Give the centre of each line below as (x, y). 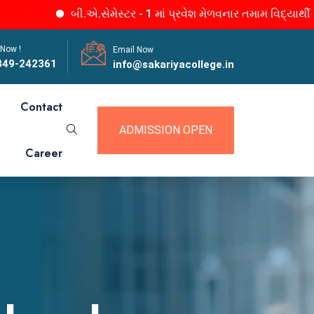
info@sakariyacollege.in (173, 64)
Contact (41, 107)
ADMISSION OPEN (166, 130)
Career (44, 153)
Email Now (133, 50)
